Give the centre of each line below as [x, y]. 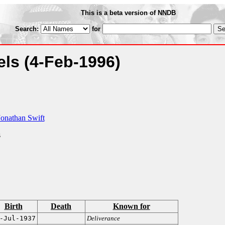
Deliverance [103, 218]
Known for [131, 206]
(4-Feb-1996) [72, 62]
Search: [28, 29]
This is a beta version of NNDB [128, 13]
